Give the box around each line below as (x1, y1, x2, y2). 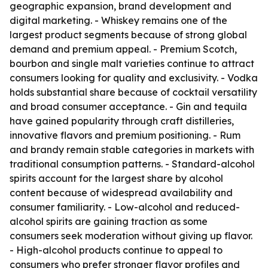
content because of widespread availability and (10, 187, 233, 199)
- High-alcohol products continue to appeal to (10, 244, 223, 256)
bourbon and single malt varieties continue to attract (10, 57, 254, 69)
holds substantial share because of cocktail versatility (10, 86, 257, 98)
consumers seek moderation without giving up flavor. (10, 230, 252, 242)
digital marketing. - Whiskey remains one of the (10, 14, 227, 26)
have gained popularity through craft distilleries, (10, 115, 234, 127)
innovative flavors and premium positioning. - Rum (10, 129, 240, 141)
